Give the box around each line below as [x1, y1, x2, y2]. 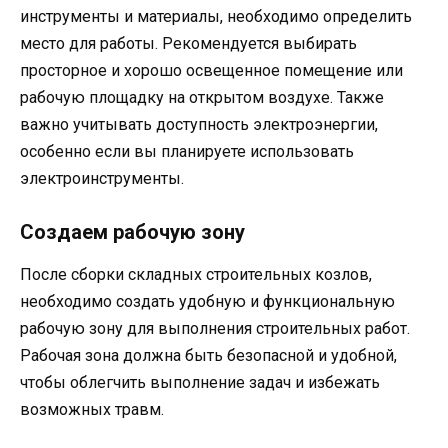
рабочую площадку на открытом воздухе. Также [20, 87, 384, 107]
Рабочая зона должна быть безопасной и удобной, [20, 345, 397, 365]
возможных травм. [20, 399, 164, 419]
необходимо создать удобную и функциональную [20, 291, 395, 311]
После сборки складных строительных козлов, [20, 264, 372, 284]
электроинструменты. [20, 168, 184, 188]
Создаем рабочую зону [20, 219, 245, 244]
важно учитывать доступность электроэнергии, [20, 114, 378, 134]
